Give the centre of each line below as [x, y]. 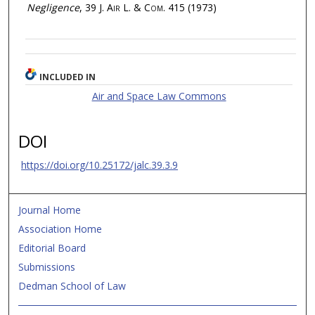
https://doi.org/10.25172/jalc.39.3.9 [100, 165]
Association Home [60, 229]
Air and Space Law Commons [159, 96]
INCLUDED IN [68, 77]
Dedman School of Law [72, 285]
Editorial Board [52, 247]
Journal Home [50, 210]
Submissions [47, 266]
